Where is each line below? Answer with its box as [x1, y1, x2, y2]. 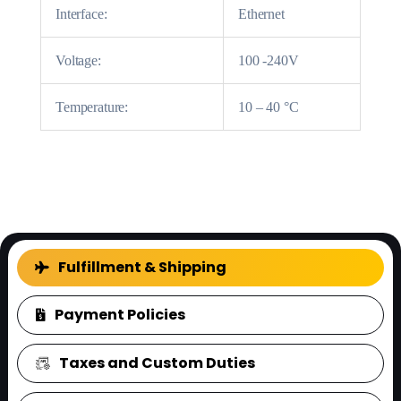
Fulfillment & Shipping [57, 257, 226, 278]
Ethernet [238, 5, 285, 21]
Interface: [55, 5, 107, 21]
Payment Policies [54, 304, 185, 326]
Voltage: [55, 52, 101, 68]
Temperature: [55, 98, 129, 115]
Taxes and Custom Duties [58, 353, 255, 374]
